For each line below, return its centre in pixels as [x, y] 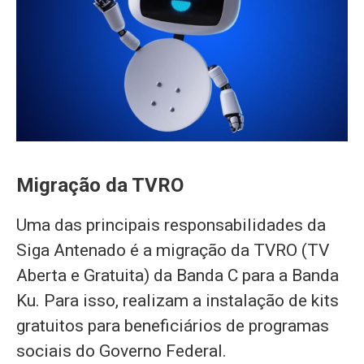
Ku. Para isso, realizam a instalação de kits [178, 301]
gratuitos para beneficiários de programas [173, 326]
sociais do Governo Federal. [121, 351]
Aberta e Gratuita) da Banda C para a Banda [178, 276]
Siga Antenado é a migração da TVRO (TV [173, 251]
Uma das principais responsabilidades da [171, 225]
